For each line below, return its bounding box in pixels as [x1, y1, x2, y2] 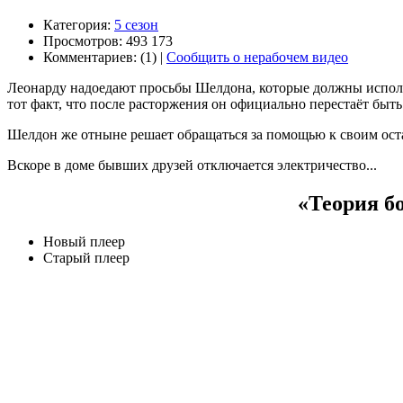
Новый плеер [43, 233, 125, 249]
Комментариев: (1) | [43, 49, 166, 65]
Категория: [43, 16, 114, 32]
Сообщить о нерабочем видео [166, 49, 348, 65]
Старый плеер [43, 249, 130, 265]
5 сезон [114, 16, 158, 32]
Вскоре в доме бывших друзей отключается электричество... [7, 157, 377, 173]
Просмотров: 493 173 [43, 32, 173, 49]
